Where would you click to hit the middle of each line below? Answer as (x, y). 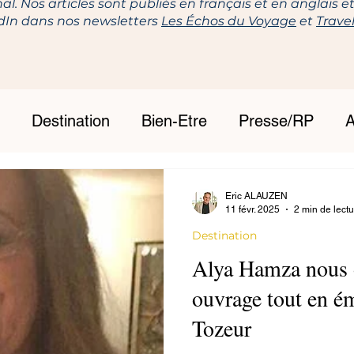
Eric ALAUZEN (256, 196)
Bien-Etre (174, 121)
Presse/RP (276, 121)
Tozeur (222, 328)
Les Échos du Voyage (229, 21)
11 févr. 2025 (252, 209)
